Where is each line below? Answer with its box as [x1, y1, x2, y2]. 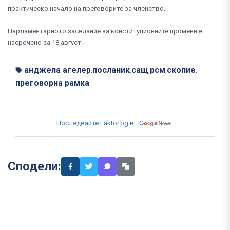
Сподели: [8, 159, 61, 174]
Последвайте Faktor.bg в [56, 119, 134, 127]
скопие [167, 65, 196, 75]
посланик [92, 65, 130, 75]
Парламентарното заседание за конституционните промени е [8, 27, 202, 35]
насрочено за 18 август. [8, 39, 83, 47]
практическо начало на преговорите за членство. [8, 5, 165, 13]
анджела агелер [24, 65, 91, 75]
